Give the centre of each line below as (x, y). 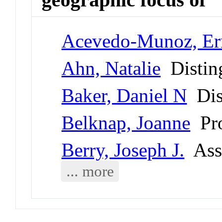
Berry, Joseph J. (123, 150)
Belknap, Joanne (126, 122)
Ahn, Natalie (111, 68)
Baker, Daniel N (124, 95)
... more (90, 171)
